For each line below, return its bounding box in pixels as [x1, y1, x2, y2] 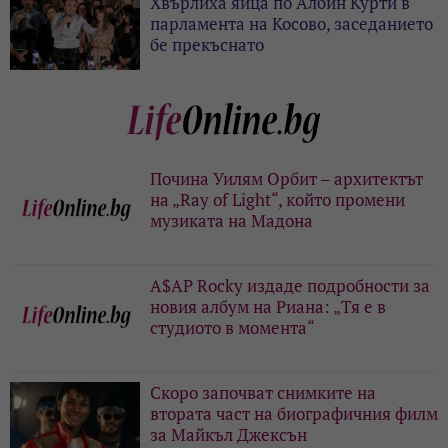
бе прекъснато [150, 32, 264, 56]
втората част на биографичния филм [150, 401, 438, 425]
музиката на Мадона [150, 208, 313, 232]
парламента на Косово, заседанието [150, 11, 433, 35]
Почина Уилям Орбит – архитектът [150, 166, 423, 190]
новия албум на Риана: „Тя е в [150, 294, 386, 318]
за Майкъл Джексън [150, 422, 307, 446]
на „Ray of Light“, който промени [150, 187, 405, 211]
